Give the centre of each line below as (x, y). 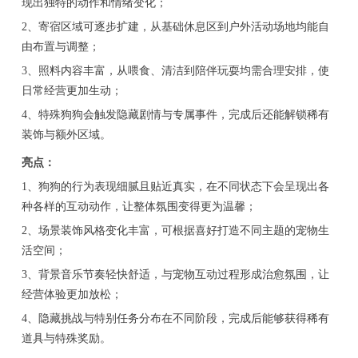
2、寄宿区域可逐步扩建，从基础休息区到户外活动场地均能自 (175, 27)
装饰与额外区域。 (66, 135)
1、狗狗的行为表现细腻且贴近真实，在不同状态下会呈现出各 (175, 187)
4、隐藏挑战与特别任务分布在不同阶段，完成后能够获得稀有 (175, 318)
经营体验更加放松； (72, 294)
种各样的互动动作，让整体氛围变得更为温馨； (139, 207)
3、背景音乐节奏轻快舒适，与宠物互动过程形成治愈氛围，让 (175, 274)
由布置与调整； (60, 47)
